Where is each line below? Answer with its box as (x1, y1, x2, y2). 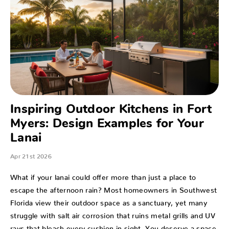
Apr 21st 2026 (10, 152, 52, 157)
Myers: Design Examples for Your (10, 118, 204, 131)
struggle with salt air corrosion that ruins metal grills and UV (10, 211, 216, 217)
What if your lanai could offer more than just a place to (10, 173, 196, 178)
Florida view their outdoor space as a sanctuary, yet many (10, 198, 207, 204)
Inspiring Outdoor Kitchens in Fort (10, 104, 212, 117)
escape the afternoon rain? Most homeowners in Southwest (10, 186, 217, 191)
